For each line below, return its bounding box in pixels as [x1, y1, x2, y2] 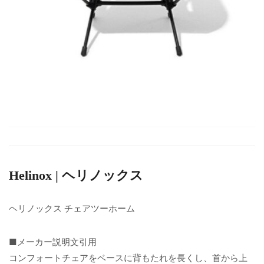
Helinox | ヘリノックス [9, 167, 143, 183]
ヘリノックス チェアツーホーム [9, 202, 135, 214]
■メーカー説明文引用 [9, 236, 97, 247]
